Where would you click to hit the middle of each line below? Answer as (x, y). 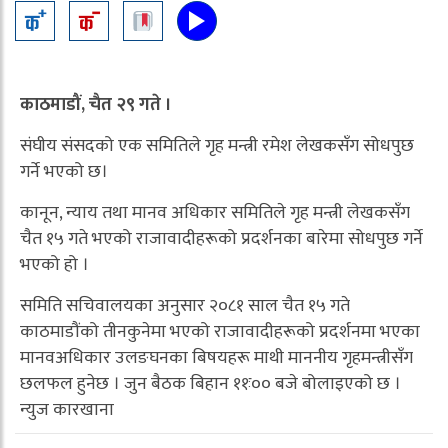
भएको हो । (54, 264)
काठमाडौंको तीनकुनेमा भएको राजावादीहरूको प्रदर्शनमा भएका (220, 331)
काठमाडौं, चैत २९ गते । (96, 104)
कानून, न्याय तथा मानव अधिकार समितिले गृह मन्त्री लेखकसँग (215, 212)
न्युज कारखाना (67, 409)
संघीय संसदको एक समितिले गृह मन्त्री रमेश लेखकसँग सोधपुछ (217, 145)
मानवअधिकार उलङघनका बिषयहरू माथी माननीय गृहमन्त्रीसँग (216, 357)
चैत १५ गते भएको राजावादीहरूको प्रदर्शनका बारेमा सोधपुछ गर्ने (221, 238)
